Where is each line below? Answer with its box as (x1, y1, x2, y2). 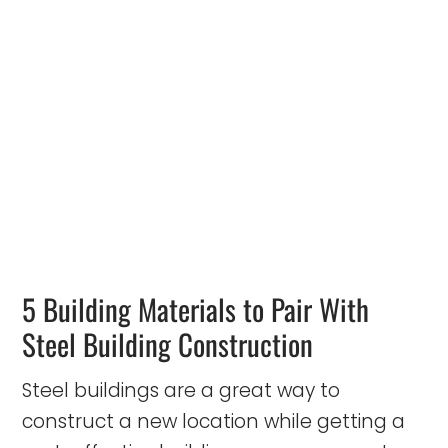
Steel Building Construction (22, 321, 313, 365)
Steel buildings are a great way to (22, 376, 340, 404)
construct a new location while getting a (22, 407, 405, 435)
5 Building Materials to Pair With (22, 286, 369, 330)
